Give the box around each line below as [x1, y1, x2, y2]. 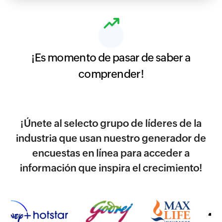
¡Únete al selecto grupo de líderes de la [20, 117, 202, 129]
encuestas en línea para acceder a [32, 147, 190, 159]
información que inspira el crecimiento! [20, 162, 202, 174]
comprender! [78, 67, 144, 81]
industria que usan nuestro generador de [16, 132, 206, 144]
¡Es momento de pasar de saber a [31, 51, 191, 64]
